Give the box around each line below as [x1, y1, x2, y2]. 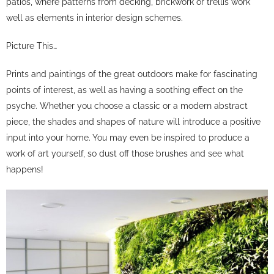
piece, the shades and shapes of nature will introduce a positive [6, 116, 261, 127]
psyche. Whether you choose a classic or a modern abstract [6, 100, 248, 111]
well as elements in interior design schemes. [6, 12, 183, 23]
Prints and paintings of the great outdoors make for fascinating [6, 68, 257, 79]
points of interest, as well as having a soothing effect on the [6, 84, 243, 95]
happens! [6, 163, 43, 174]
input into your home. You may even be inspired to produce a [6, 131, 250, 143]
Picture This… [6, 40, 57, 51]
